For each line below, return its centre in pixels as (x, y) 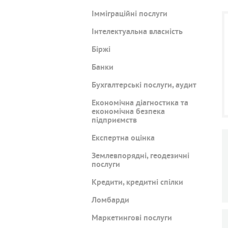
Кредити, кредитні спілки (137, 183)
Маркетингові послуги (132, 219)
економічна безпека (128, 112)
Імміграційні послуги (130, 15)
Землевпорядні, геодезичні (140, 156)
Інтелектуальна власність (137, 32)
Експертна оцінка (123, 139)
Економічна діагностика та (140, 104)
